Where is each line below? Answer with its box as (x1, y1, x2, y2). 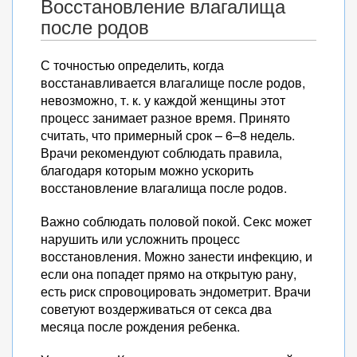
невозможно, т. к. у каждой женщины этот (41, 91, 285, 109)
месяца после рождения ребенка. (41, 317, 240, 335)
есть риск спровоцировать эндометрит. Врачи (41, 282, 311, 300)
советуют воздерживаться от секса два (41, 300, 272, 318)
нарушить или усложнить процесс (41, 229, 240, 248)
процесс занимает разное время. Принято (41, 108, 290, 127)
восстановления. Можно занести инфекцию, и (41, 247, 312, 265)
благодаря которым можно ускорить (41, 161, 253, 179)
